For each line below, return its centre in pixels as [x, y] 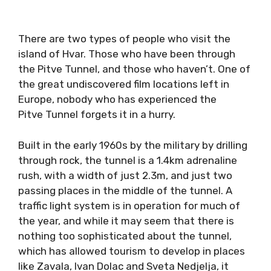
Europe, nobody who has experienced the [117, 99]
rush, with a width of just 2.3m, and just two [125, 175]
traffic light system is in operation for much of [129, 205]
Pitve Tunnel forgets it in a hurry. [98, 114]
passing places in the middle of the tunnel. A [125, 190]
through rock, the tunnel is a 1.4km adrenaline [128, 160]
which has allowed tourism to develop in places [132, 251]
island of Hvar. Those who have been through [127, 54]
